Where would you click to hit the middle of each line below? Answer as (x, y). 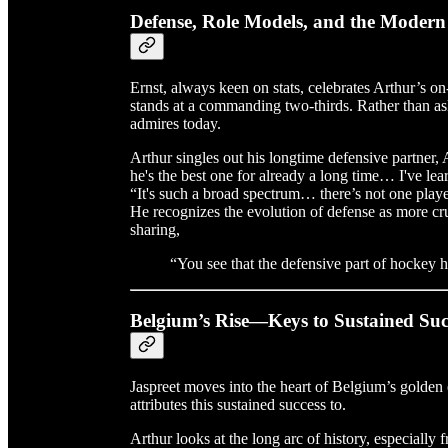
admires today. (175, 124)
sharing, (155, 230)
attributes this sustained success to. (238, 404)
